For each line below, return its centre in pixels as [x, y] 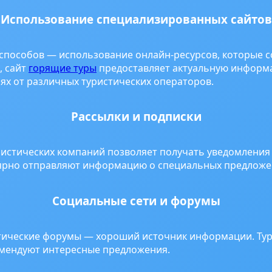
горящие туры [63, 68]
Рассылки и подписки [136, 117]
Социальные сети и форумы [136, 200]
